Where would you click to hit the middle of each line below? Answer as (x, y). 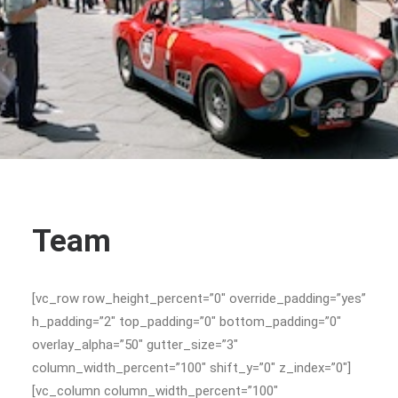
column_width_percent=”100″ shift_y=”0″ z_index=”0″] (191, 368)
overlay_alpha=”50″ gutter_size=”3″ (135, 345)
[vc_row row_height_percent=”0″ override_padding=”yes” (199, 298)
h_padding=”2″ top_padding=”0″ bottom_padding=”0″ (187, 322)
